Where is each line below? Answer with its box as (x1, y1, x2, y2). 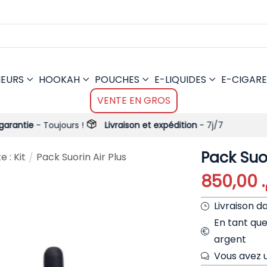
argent (214, 232, 247, 246)
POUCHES (95, 73, 139, 86)
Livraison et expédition (53, 119, 146, 131)
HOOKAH (39, 73, 80, 86)
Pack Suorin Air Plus (36, 150, 126, 164)
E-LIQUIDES (154, 73, 206, 86)
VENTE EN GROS (97, 94, 170, 107)
